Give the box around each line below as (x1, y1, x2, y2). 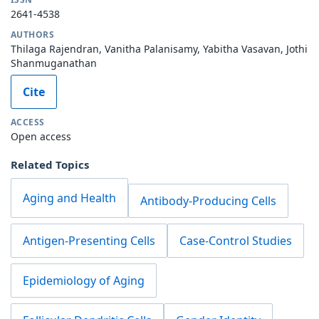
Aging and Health (23, 190, 116, 206)
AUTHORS (11, 28, 55, 41)
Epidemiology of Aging (23, 273, 145, 289)
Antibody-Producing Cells (140, 193, 276, 209)
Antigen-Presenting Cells (23, 233, 155, 249)
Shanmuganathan (11, 56, 97, 70)
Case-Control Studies (179, 233, 292, 249)
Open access (11, 130, 71, 144)
